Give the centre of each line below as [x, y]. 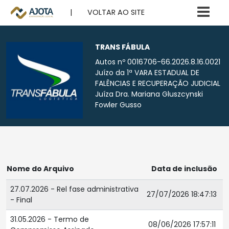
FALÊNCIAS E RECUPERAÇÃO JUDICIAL [158, 83]
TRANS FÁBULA [122, 47]
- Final [21, 200]
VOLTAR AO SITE [116, 12]
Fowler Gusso [118, 105]
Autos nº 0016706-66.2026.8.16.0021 [158, 62]
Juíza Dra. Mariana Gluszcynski [149, 94]
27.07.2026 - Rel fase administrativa [74, 189]
